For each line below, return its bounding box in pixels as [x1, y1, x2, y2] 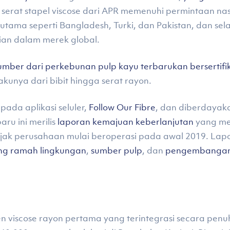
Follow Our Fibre [89, 102, 156, 113]
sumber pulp [91, 145, 142, 156]
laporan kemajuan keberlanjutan [57, 116, 194, 127]
